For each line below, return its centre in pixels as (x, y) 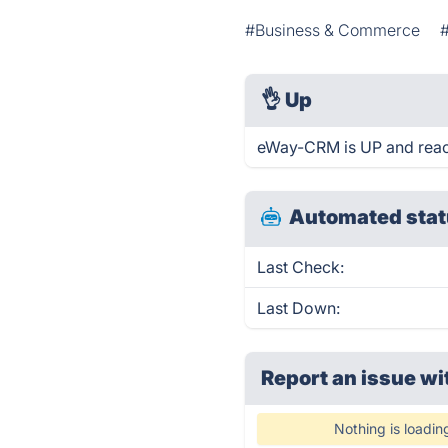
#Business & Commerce (333, 30)
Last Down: (299, 308)
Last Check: (301, 267)
